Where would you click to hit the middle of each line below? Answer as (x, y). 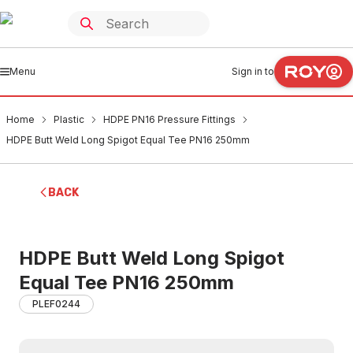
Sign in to (253, 71)
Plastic (69, 119)
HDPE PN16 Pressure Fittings (169, 119)
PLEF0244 (56, 304)
